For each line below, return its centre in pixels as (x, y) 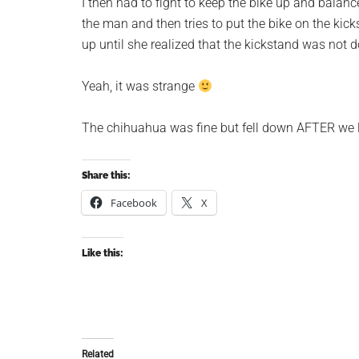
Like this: (103, 253)
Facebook (134, 203)
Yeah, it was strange (140, 86)
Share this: (106, 175)
